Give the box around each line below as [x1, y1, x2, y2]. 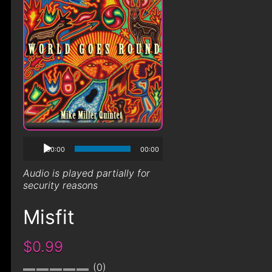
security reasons [22, 179, 98, 191]
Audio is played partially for [22, 167, 150, 179]
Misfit [22, 205, 75, 229]
